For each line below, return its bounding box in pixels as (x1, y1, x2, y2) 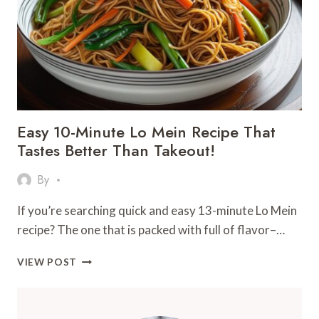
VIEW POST (17, 256, 78, 268)
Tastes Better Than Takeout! (17, 139, 215, 162)
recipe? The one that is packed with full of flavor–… (17, 222, 285, 237)
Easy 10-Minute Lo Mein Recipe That (17, 120, 276, 143)
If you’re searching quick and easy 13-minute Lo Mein (17, 203, 297, 218)
